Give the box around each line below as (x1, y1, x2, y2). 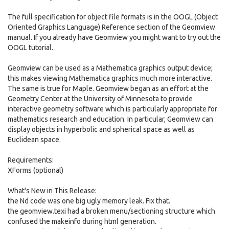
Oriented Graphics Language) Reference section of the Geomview (8, 23, 215, 31)
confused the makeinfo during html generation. (8, 217, 156, 225)
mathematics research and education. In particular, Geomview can (8, 115, 213, 123)
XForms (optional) (8, 166, 63, 174)
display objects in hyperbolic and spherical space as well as (8, 125, 195, 133)
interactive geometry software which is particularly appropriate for (8, 105, 217, 113)
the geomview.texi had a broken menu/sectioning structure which (8, 207, 215, 215)
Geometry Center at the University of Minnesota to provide (8, 95, 193, 103)
